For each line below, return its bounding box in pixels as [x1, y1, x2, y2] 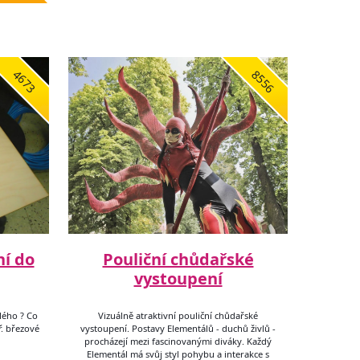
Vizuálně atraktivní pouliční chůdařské [98, 309, 258, 322]
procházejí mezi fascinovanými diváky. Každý [84, 335, 272, 348]
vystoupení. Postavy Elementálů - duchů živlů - [80, 322, 276, 335]
